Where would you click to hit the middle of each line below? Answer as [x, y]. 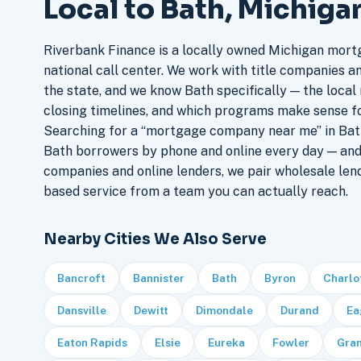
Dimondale [224, 311]
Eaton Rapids [92, 343]
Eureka [226, 343]
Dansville [81, 311]
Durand [299, 311]
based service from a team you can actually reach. [195, 192]
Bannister [158, 278]
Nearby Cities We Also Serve [155, 239]
